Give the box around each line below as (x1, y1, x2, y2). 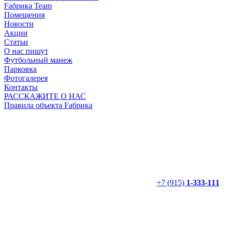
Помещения (4, 10, 45, 19)
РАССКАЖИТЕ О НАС (4, 91, 86, 100)
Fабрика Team (4, 1, 52, 10)
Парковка (4, 64, 37, 73)
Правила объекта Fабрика (4, 100, 92, 109)
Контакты (4, 82, 38, 91)
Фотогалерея (4, 73, 48, 82)
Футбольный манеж (4, 55, 72, 64)
